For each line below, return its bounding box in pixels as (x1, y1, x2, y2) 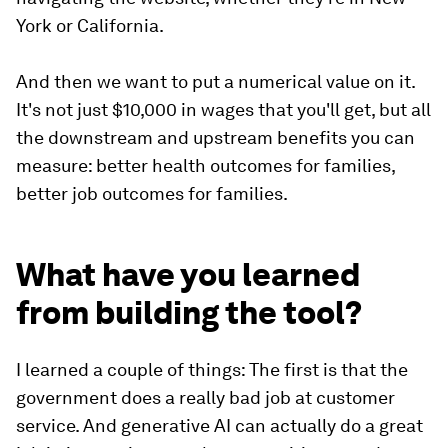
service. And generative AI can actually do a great (16, 415, 423, 437)
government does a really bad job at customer (16, 387, 395, 409)
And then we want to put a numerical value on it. (16, 71, 415, 93)
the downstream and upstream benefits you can (16, 127, 415, 149)
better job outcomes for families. (16, 183, 288, 205)
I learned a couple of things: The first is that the (16, 359, 408, 381)
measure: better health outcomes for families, (16, 155, 395, 177)
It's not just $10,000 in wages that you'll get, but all (16, 99, 431, 121)
